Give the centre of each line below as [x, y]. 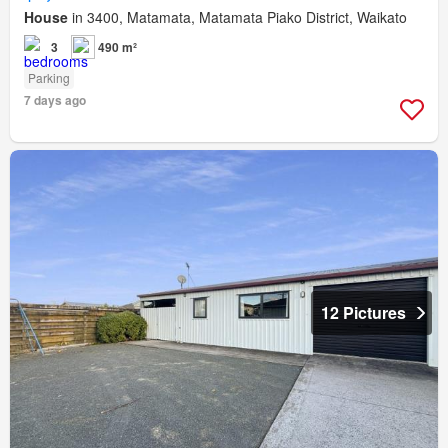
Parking [49, 77]
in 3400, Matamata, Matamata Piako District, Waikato [237, 16]
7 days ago [55, 99]
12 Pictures [363, 312]
